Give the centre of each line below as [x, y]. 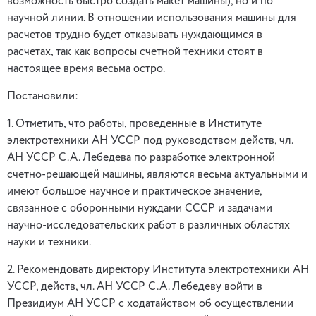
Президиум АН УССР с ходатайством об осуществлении [150, 304]
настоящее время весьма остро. [86, 69]
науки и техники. [49, 243]
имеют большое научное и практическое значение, [134, 192]
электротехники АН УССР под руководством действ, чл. [150, 141]
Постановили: [43, 97]
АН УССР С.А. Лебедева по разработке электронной [141, 158]
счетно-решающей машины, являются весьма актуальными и [157, 175]
